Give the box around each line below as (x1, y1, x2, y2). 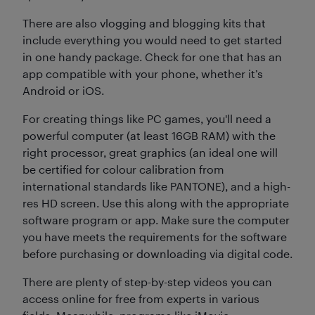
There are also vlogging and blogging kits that (22, 15, 266, 30)
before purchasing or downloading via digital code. (22, 246, 292, 260)
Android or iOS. (22, 83, 104, 97)
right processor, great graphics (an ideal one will (22, 145, 278, 159)
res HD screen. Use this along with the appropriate (22, 195, 289, 210)
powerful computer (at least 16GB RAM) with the (22, 128, 276, 142)
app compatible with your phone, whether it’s (22, 66, 263, 80)
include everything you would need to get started (22, 32, 282, 46)
